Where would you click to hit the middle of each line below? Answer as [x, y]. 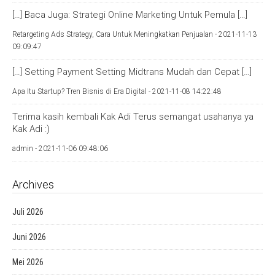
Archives [33, 184]
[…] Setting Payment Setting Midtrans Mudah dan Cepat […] [132, 72]
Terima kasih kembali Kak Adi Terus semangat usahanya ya [133, 117]
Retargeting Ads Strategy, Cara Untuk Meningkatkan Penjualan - [115, 34]
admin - [25, 149]
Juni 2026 [29, 237]
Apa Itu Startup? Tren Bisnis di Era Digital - [82, 91]
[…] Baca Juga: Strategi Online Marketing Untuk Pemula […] [130, 15]
